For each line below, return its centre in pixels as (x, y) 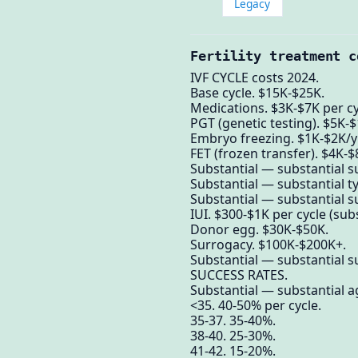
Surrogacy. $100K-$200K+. (268, 245)
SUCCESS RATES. (239, 275)
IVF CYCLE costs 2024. (255, 78)
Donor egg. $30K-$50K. (259, 230)
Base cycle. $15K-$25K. (257, 93)
